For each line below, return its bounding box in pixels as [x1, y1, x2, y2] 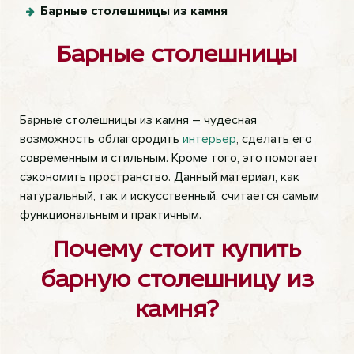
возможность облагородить [20, 131, 183, 147]
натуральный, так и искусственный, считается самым [20, 188, 319, 204]
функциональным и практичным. [20, 207, 201, 223]
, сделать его [236, 131, 312, 147]
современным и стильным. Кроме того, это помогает [20, 150, 319, 166]
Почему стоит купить [53, 239, 301, 263]
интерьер [183, 131, 236, 147]
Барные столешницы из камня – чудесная [20, 112, 257, 128]
